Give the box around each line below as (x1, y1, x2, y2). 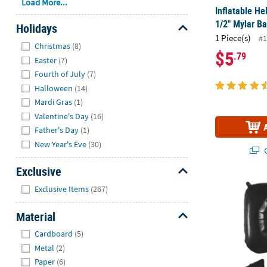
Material (15, 208, 55, 225)
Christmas (35, 40, 71, 51)
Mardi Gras (35, 97, 73, 108)
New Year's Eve (35, 138, 87, 150)
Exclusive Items (35, 183, 89, 194)
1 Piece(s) (215, 32, 252, 44)
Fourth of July (35, 69, 86, 80)
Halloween (35, 82, 73, 94)
